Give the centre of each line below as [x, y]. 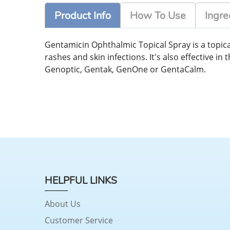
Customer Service [79, 220]
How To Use [158, 16]
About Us [63, 204]
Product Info [83, 16]
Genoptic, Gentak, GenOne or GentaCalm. [125, 70]
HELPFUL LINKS [81, 180]
